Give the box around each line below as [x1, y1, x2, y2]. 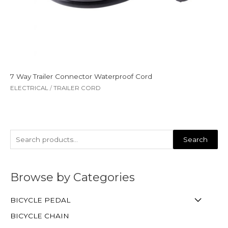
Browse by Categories [10, 169, 135, 184]
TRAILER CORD [53, 84, 101, 92]
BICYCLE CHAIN [10, 211, 69, 220]
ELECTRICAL [10, 84, 48, 92]
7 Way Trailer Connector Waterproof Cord [10, 72, 152, 80]
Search [183, 135, 208, 144]
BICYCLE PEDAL [10, 196, 70, 205]
